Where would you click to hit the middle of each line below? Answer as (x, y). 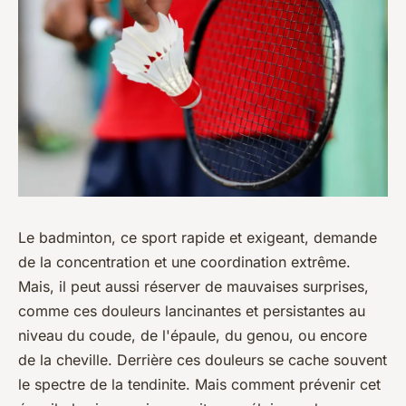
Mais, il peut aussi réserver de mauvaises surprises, (193, 286)
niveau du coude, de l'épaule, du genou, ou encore (193, 335)
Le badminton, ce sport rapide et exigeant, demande (198, 237)
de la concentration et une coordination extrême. (184, 261)
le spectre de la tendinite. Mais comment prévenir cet (199, 384)
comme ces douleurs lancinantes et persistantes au (192, 310)
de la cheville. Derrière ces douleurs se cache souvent (203, 359)
